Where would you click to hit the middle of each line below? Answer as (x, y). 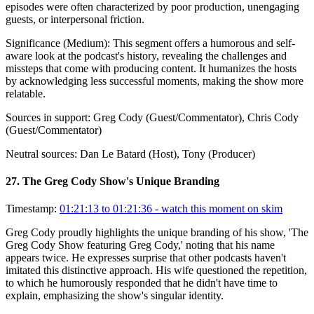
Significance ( (36, 43)
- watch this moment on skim (217, 209)
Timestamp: (31, 209)
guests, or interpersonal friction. (75, 19)
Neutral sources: (41, 153)
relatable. (26, 93)
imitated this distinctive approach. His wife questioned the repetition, (156, 271)
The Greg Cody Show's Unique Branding (121, 182)
